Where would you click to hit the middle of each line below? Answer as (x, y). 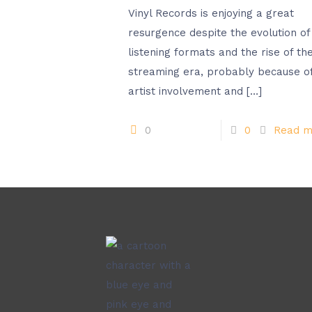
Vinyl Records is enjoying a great (211, 13)
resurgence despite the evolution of (219, 33)
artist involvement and (186, 91)
